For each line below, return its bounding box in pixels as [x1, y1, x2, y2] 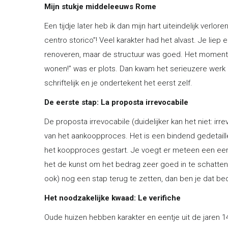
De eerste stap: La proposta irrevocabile [44, 97, 188, 107]
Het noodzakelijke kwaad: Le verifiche [44, 193, 181, 203]
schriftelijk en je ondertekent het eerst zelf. [44, 78, 192, 88]
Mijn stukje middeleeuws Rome [44, 2, 156, 11]
